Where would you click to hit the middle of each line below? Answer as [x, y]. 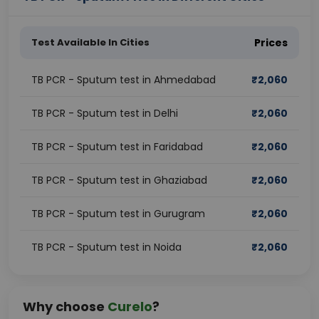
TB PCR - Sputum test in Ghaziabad [119, 180]
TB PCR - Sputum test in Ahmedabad [124, 80]
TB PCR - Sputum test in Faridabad [117, 147]
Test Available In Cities [90, 42]
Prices [271, 43]
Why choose [65, 307]
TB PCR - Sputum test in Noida [106, 247]
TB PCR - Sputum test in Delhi [105, 113]
